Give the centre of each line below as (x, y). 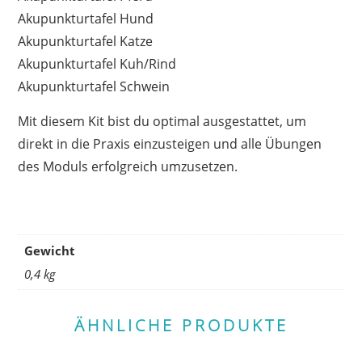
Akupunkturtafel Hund (86, 19)
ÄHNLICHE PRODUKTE (181, 325)
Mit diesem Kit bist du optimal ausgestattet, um (162, 121)
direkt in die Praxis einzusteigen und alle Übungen (170, 144)
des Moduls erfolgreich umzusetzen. (128, 166)
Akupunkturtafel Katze (85, 41)
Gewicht (49, 250)
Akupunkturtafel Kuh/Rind (97, 64)
